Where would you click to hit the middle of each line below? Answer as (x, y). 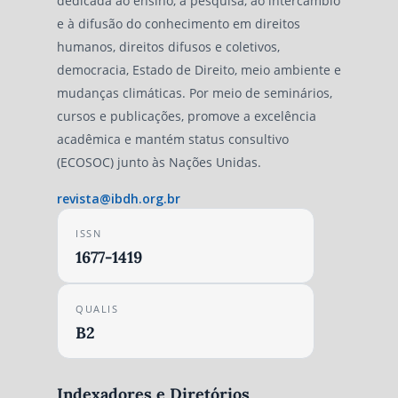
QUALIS (97, 309)
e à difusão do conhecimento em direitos (178, 24)
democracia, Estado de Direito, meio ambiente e (199, 70)
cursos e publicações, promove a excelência (186, 116)
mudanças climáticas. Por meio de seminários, (194, 93)
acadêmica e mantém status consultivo (172, 139)
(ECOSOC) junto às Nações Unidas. (159, 163)
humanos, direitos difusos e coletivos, (168, 47)
